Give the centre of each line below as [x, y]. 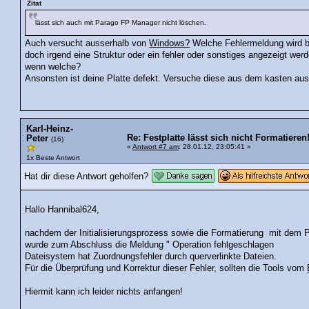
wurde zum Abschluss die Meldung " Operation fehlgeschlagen [150, 245]
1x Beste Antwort [53, 157]
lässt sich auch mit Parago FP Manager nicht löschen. [121, 23]
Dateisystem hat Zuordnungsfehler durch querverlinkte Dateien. [151, 257]
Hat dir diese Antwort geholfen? [86, 176]
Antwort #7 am [156, 146]
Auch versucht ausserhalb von [87, 44]
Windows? [170, 44]
